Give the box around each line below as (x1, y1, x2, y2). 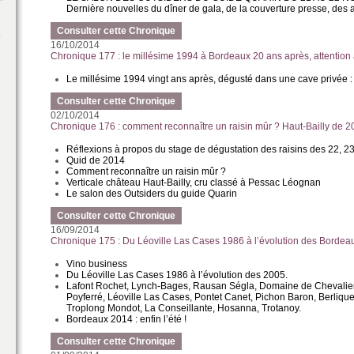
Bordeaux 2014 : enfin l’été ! (66, 314, 187, 325)
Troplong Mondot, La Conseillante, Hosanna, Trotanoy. (66, 303, 302, 314)
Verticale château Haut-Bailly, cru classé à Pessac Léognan (66, 177, 322, 188)
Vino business (66, 258, 128, 269)
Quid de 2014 (66, 155, 126, 166)
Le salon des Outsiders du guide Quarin (66, 188, 238, 199)
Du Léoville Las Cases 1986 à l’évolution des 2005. (66, 269, 288, 281)
